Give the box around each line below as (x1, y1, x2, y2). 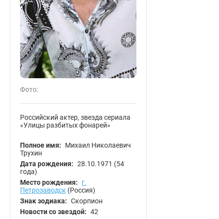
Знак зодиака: (20, 197, 67, 205)
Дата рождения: (20, 159, 73, 168)
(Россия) (66, 186, 95, 194)
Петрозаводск (20, 186, 66, 194)
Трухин (20, 149, 42, 157)
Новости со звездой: (20, 207, 87, 216)
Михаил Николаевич (65, 141, 131, 149)
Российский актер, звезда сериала (20, 113, 131, 121)
